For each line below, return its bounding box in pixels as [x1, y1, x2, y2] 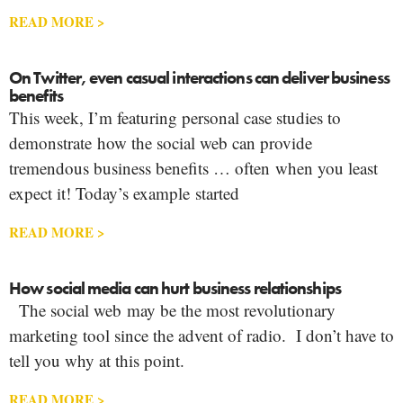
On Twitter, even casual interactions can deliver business [9, 66, 390, 89]
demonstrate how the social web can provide [9, 130, 312, 154]
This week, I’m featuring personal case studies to [9, 105, 341, 129]
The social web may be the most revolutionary [9, 298, 336, 321]
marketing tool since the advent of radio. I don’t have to [9, 323, 394, 346]
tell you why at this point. [9, 348, 190, 372]
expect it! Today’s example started [9, 181, 239, 204]
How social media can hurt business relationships [9, 276, 341, 300]
